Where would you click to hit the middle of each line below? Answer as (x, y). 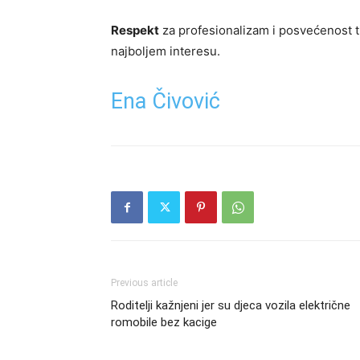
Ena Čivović (166, 101)
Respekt (135, 30)
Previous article (144, 283)
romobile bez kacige (164, 322)
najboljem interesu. (166, 51)
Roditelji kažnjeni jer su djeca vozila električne (231, 305)
